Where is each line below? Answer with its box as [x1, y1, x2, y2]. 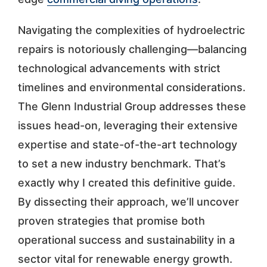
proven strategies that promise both [17, 214, 205, 227]
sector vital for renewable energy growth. [17, 252, 232, 265]
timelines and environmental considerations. [17, 80, 246, 94]
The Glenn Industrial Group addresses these [17, 100, 246, 113]
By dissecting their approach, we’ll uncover [17, 195, 239, 208]
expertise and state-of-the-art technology [17, 138, 237, 151]
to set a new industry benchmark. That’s [17, 157, 226, 170]
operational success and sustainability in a [17, 233, 235, 246]
